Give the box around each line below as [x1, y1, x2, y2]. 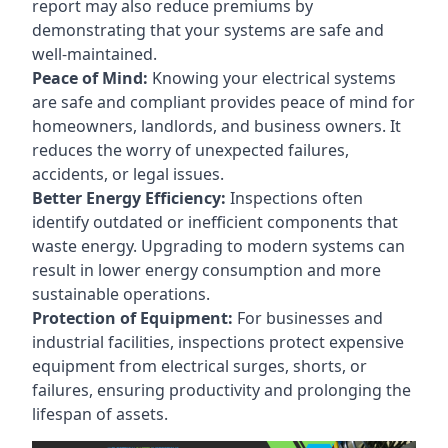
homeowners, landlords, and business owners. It [32, 114, 401, 137]
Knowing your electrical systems [152, 66, 396, 89]
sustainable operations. [32, 282, 210, 305]
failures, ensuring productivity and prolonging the [32, 378, 411, 401]
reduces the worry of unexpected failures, [32, 138, 349, 161]
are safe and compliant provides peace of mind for [32, 90, 415, 113]
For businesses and [237, 306, 383, 329]
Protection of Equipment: [32, 306, 237, 329]
